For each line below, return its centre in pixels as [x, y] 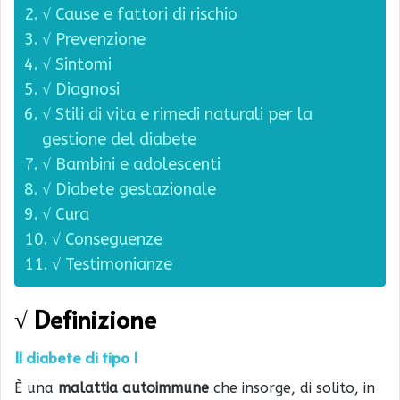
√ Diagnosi [80, 89]
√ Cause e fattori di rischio [139, 14]
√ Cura [65, 214]
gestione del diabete [119, 139]
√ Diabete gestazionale [129, 189]
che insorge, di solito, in [292, 387]
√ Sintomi [76, 64]
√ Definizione [85, 318]
